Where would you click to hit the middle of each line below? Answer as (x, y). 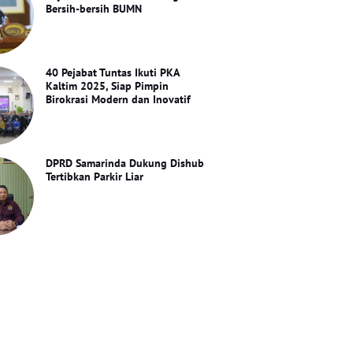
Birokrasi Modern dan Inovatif (119, 99)
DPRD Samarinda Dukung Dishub (125, 163)
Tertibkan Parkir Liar (95, 176)
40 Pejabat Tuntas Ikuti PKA (113, 72)
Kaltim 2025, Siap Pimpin (108, 85)
